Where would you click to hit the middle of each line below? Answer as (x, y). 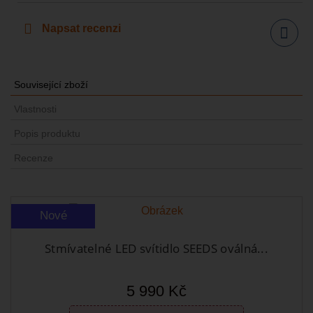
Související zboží (51, 84)
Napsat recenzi (81, 28)
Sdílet (287, 41)
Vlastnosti (35, 109)
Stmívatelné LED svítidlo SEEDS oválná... (156, 248)
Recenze (34, 158)
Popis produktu (47, 133)
